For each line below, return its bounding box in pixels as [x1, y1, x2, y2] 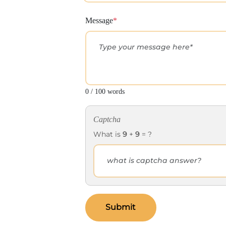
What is [93, 129, 123, 139]
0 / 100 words [85, 87, 125, 95]
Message [85, 16, 114, 25]
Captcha [93, 115, 121, 124]
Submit [105, 202, 136, 212]
